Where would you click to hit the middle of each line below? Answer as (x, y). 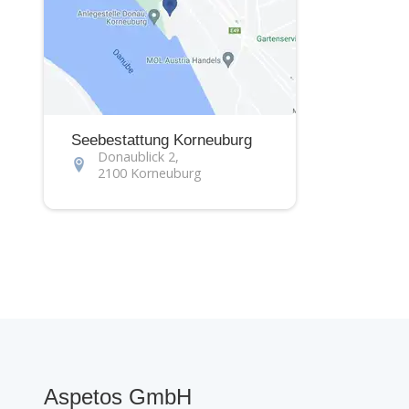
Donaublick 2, (138, 157)
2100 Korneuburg (149, 173)
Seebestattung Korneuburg (162, 141)
